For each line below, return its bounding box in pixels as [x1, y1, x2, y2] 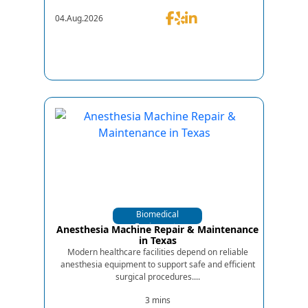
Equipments [135, 220, 180, 232]
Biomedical [136, 208, 179, 220]
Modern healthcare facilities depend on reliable [67, 245, 248, 258]
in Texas [138, 233, 177, 247]
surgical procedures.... [115, 270, 200, 283]
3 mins [144, 294, 170, 306]
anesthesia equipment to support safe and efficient [60, 258, 255, 270]
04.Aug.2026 [55, 12, 103, 24]
